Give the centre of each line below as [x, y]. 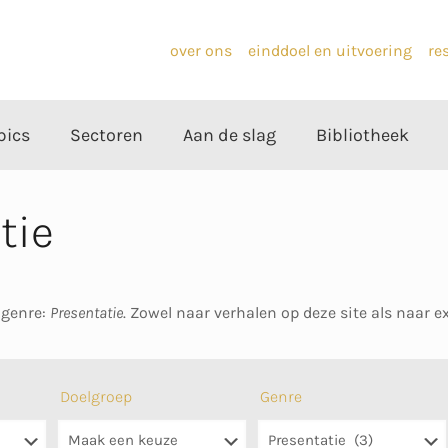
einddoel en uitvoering [330, 50]
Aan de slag [229, 135]
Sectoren [106, 135]
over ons [201, 50]
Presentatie [86, 312]
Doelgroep [96, 396]
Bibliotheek [362, 135]
